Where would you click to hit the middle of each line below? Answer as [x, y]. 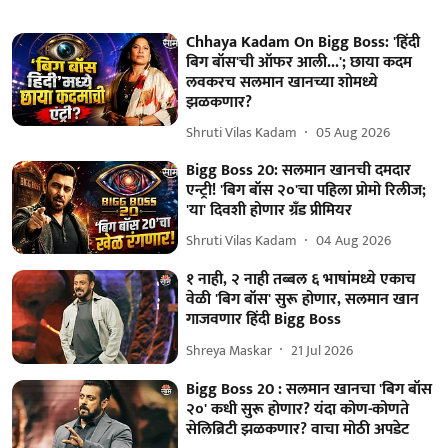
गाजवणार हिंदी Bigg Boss [264, 320]
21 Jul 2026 [322, 350]
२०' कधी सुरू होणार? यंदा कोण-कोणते [298, 409]
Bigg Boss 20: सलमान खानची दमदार [299, 170]
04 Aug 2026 [354, 241]
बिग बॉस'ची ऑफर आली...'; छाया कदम [299, 62]
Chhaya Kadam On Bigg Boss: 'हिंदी [303, 42]
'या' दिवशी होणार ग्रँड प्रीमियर [269, 210]
